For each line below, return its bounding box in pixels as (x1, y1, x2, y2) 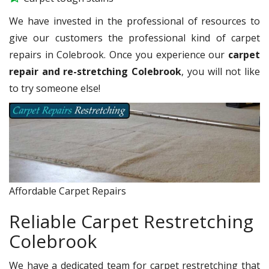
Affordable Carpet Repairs (9, 184, 126, 198)
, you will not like (181, 65, 261, 79)
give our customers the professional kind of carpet (9, 31, 260, 45)
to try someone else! (9, 82, 105, 95)
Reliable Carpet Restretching (9, 208, 253, 234)
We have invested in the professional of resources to (9, 14, 260, 28)
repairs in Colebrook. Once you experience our (9, 48, 228, 62)
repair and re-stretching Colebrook (9, 65, 182, 79)
